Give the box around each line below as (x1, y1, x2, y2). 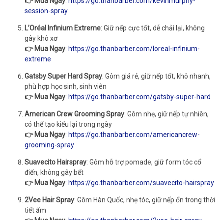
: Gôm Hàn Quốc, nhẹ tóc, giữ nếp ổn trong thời (74, 195, 215, 204)
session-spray (25, 6, 68, 15)
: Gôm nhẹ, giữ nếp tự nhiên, (124, 110, 209, 118)
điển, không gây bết (25, 168, 83, 176)
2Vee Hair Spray (25, 195, 74, 204)
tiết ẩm (25, 206, 46, 214)
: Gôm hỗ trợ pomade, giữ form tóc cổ (86, 158, 201, 166)
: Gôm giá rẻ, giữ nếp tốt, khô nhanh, (102, 72, 211, 80)
